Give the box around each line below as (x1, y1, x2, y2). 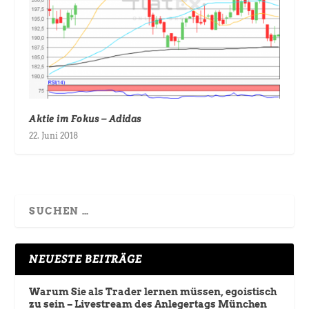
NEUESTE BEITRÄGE (29, 251, 143, 266)
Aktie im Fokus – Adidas (29, 112, 141, 125)
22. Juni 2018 (29, 130, 79, 141)
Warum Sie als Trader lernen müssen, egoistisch (29, 286, 277, 297)
